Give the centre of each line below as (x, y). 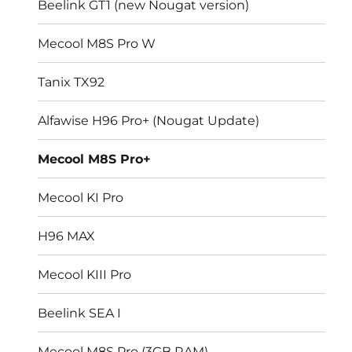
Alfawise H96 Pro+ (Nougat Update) (149, 120)
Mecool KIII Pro (85, 274)
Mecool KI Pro (81, 197)
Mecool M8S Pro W (97, 43)
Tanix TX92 (71, 82)
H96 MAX (67, 236)
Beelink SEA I (80, 313)
